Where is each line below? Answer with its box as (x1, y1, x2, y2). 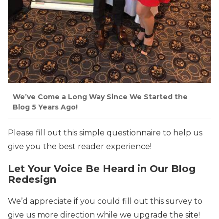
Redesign (8, 173, 56, 185)
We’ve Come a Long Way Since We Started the (13, 92, 188, 102)
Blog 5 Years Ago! (13, 103, 78, 112)
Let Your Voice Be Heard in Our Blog (8, 162, 196, 175)
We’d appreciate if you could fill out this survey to (8, 196, 202, 206)
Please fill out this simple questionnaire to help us (8, 128, 202, 137)
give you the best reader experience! (8, 141, 152, 151)
